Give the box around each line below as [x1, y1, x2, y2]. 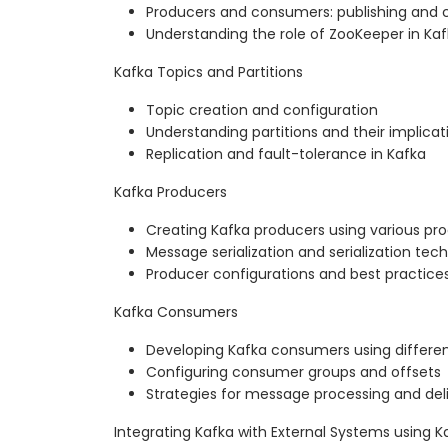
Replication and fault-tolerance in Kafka [146, 144, 426, 165]
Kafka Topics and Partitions [114, 62, 303, 83]
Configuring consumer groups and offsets [146, 362, 441, 383]
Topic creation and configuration [146, 100, 378, 121]
